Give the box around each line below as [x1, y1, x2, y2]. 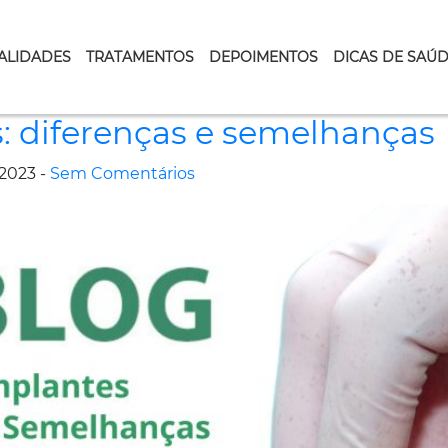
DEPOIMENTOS [208, 47, 318, 66]
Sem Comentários [50, 164, 195, 183]
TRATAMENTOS [85, 47, 194, 66]
